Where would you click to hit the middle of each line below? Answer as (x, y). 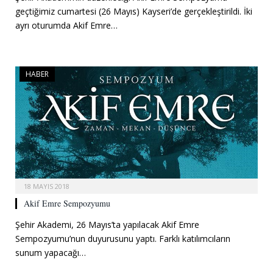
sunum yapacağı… (51, 253)
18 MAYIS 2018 (47, 186)
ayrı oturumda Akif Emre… (66, 26)
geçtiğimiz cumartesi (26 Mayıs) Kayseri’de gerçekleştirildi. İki (134, 12)
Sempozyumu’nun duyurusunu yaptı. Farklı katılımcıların (123, 239)
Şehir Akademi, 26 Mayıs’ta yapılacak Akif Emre (107, 225)
